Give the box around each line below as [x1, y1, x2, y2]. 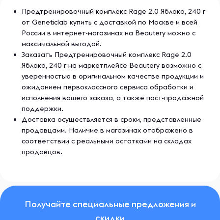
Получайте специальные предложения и [24, 198, 196, 210]
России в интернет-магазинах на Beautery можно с [22, 28, 195, 37]
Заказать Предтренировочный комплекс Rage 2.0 [22, 50, 192, 59]
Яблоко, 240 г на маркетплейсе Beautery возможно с [22, 61, 201, 70]
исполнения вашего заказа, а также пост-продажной [22, 93, 204, 102]
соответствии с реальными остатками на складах [22, 137, 192, 145]
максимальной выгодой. [22, 39, 102, 48]
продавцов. [22, 147, 62, 156]
